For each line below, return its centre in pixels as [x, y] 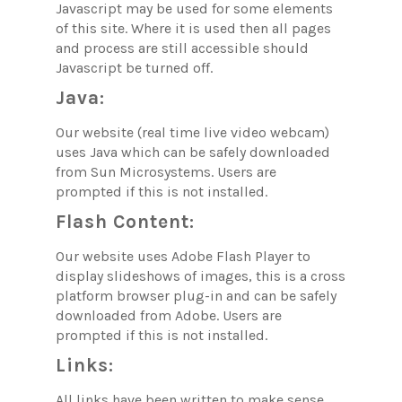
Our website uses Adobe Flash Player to [184, 256]
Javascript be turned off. [135, 67]
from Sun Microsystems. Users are [166, 171]
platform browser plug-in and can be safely [197, 295]
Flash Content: [126, 221]
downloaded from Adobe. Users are [169, 315]
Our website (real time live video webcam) [193, 132]
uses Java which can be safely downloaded [193, 152]
